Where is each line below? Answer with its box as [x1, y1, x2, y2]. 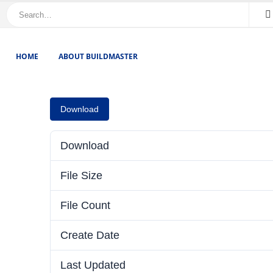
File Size [60, 169, 102, 182]
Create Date [60, 229, 119, 241]
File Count [60, 199, 110, 211]
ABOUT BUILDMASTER [58, 51, 138, 62]
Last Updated [60, 259, 126, 271]
